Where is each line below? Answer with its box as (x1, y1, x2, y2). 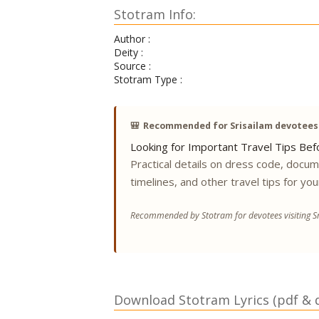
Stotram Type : (114, 73, 182, 86)
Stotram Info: (114, 6, 196, 23)
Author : (114, 32, 150, 46)
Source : (114, 59, 151, 73)
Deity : (114, 46, 143, 59)
